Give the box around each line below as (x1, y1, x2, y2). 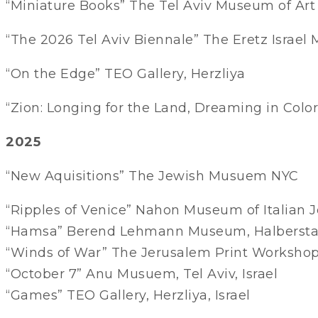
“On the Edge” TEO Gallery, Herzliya (6, 65, 246, 82)
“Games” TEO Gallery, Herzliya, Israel (6, 287, 251, 303)
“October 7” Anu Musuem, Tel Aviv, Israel (6, 265, 278, 282)
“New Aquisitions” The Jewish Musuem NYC (6, 168, 299, 184)
